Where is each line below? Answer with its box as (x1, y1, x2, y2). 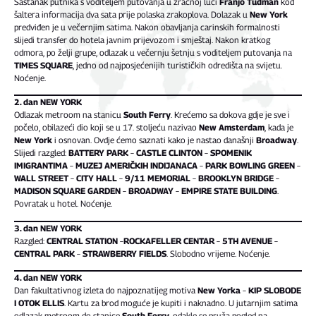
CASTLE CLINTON (136, 147, 202, 159)
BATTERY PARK (68, 147, 128, 159)
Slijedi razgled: (14, 147, 68, 159)
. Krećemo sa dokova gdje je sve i (171, 109, 290, 121)
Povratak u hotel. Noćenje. (14, 198, 112, 209)
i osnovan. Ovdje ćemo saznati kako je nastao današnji (52, 135, 256, 146)
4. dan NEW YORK (14, 272, 82, 284)
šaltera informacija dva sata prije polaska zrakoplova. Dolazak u (14, 9, 250, 20)
